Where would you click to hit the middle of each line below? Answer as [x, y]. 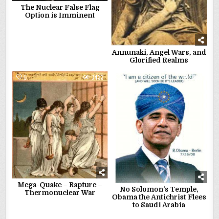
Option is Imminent [60, 15]
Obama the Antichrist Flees [159, 197]
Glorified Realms [159, 60]
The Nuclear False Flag [60, 8]
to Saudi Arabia [159, 205]
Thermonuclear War [60, 193]
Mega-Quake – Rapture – [60, 185]
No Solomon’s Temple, [159, 189]
